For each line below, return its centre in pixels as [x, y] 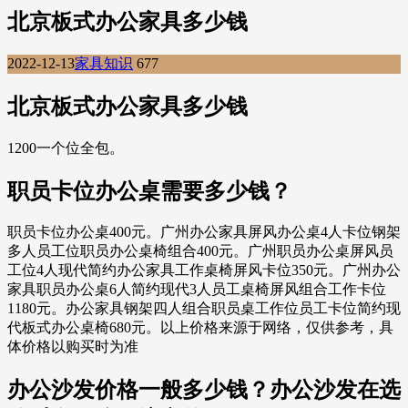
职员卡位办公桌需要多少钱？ [149, 191]
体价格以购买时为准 [73, 347]
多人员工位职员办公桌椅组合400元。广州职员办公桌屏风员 [200, 251]
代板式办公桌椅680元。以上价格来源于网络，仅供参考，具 [200, 328]
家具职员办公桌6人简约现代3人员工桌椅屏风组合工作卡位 [197, 290]
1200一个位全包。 [66, 148]
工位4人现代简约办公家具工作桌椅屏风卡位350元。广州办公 [204, 270]
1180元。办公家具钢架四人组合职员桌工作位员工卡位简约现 [204, 309]
